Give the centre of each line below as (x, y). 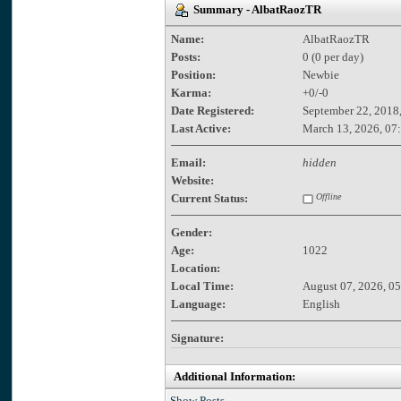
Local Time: (202, 286)
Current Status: (209, 198)
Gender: (191, 232)
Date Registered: (212, 110)
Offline (327, 196)
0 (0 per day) (333, 56)
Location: (195, 268)
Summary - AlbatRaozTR (254, 9)
